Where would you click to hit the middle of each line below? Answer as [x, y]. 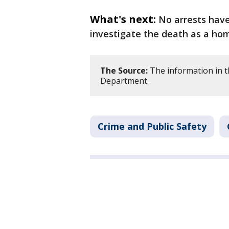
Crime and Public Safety [152, 127]
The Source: [124, 71]
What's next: [123, 19]
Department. [124, 81]
